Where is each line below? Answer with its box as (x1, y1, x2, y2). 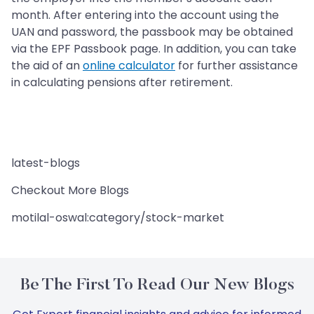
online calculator (83, 57, 175, 74)
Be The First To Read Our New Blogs (20, 277, 294, 294)
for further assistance (175, 57, 298, 74)
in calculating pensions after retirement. (11, 74, 233, 91)
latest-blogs (11, 155, 80, 172)
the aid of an (11, 57, 83, 74)
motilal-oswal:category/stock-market (11, 210, 224, 226)
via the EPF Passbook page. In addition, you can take (11, 41, 296, 57)
